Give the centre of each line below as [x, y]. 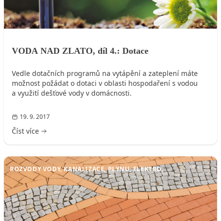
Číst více [25, 131]
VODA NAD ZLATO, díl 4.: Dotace [80, 51]
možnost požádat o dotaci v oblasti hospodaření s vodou [105, 83]
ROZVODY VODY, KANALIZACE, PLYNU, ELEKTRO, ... [90, 169]
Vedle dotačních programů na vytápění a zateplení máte [105, 73]
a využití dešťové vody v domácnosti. [72, 93]
